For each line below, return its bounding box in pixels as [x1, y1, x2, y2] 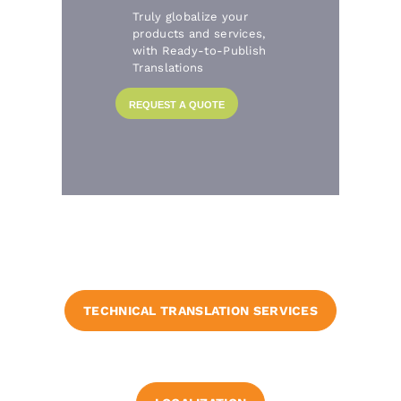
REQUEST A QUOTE [129, 98, 225, 110]
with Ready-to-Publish [132, 43, 267, 57]
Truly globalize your [132, 9, 249, 23]
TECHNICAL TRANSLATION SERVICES [83, 303, 318, 319]
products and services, [132, 26, 266, 40]
